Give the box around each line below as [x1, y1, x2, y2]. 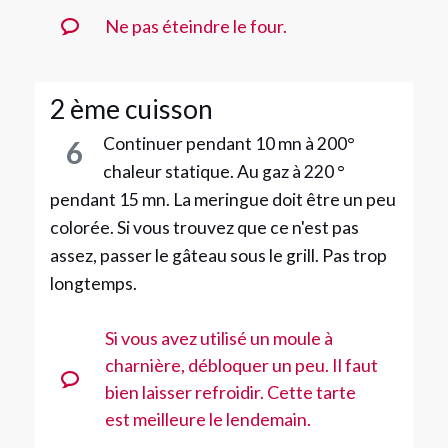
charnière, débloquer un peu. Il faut [104, 353, 378, 376]
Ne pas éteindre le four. [104, 14, 287, 37]
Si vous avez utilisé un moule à [104, 326, 333, 349]
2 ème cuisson [50, 92, 213, 125]
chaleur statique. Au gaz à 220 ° [103, 160, 345, 182]
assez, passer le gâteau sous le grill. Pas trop [50, 244, 387, 266]
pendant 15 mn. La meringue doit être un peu [50, 188, 396, 210]
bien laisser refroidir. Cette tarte [104, 380, 356, 403]
